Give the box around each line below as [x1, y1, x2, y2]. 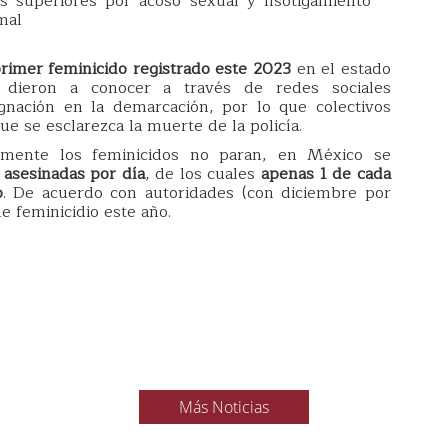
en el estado [296, 55, 391, 82]
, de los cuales [144, 160, 256, 187]
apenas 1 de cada [255, 160, 391, 187]
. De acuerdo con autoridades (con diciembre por [2, 179, 391, 206]
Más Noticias [179, 395, 269, 418]
